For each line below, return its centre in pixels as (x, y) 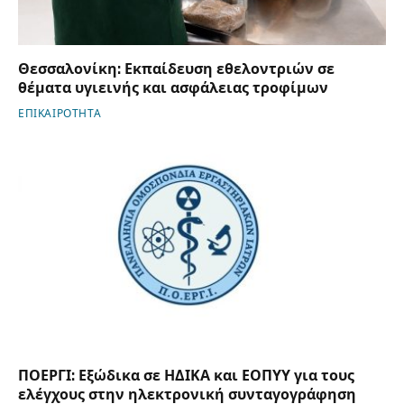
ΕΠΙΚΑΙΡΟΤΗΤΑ (60, 113)
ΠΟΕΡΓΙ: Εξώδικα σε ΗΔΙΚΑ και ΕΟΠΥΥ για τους (186, 376)
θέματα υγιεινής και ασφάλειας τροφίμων (173, 87)
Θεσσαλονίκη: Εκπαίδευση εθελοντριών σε (176, 69)
